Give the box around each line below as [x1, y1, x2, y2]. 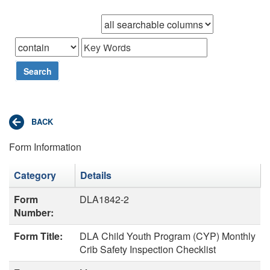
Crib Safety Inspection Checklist [80, 242, 216, 256]
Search [23, 64, 52, 77]
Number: [14, 205, 54, 219]
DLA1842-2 [80, 192, 129, 206]
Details [80, 168, 111, 182]
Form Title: [14, 228, 63, 243]
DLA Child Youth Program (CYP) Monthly [80, 228, 256, 243]
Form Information [9, 139, 81, 154]
